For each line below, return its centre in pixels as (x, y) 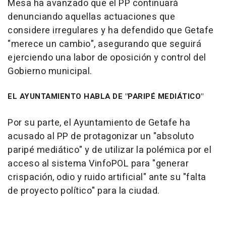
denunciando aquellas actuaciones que (91, 17)
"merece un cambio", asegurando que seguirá (104, 44)
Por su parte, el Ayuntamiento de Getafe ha (99, 123)
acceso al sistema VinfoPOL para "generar (98, 163)
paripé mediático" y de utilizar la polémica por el (109, 150)
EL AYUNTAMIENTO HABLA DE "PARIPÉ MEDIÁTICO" (106, 96)
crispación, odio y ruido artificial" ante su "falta (107, 177)
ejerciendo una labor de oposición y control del (107, 58)
